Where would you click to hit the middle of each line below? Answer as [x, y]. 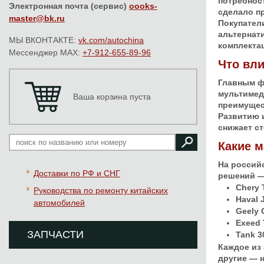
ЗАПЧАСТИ [55, 235]
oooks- [143, 6]
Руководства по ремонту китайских [101, 190]
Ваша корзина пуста [112, 96]
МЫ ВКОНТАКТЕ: [44, 40]
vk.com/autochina [111, 40]
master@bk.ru [37, 18]
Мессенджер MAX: [46, 52]
